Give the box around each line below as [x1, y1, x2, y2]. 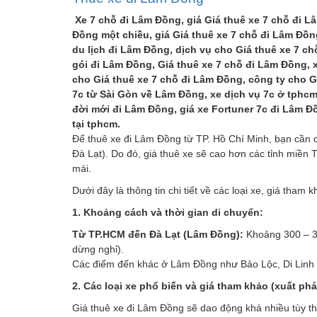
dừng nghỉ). [72, 243, 124, 255]
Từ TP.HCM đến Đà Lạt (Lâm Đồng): [72, 228, 243, 240]
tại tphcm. [72, 117, 120, 129]
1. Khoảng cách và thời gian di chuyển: [72, 206, 263, 218]
